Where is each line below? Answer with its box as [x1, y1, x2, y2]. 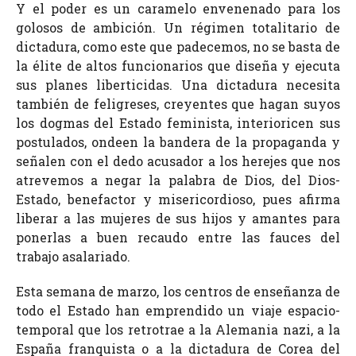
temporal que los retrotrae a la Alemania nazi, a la [16, 320, 340, 338]
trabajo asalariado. [16, 247, 130, 265]
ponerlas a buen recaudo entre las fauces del [16, 228, 340, 246]
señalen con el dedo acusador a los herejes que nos [16, 152, 340, 169]
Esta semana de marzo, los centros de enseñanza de [16, 282, 340, 300]
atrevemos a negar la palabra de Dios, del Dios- [16, 171, 340, 188]
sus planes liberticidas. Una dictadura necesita [16, 75, 340, 93]
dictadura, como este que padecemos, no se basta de [16, 37, 340, 55]
